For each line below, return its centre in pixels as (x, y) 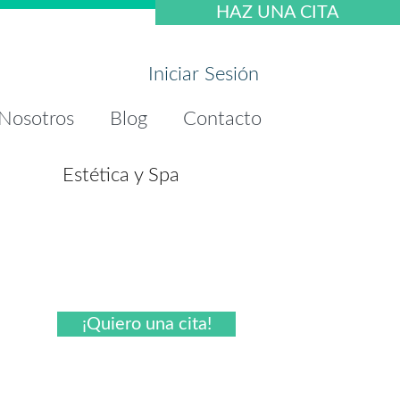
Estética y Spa (121, 175)
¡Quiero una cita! (146, 324)
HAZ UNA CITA (278, 12)
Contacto (222, 119)
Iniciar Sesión (204, 74)
